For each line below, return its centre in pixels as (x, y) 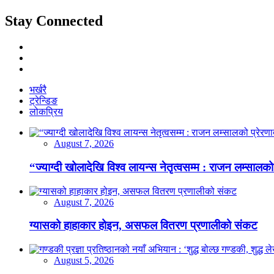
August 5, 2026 (84, 261)
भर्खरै (38, 90)
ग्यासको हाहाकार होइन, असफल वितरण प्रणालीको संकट (143, 226)
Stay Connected (54, 21)
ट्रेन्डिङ (43, 101)
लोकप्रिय (46, 112)
